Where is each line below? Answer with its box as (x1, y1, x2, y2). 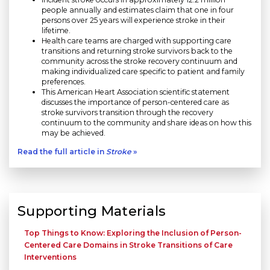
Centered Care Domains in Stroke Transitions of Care (24, 240, 233, 250)
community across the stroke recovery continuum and (42, 57, 237, 66)
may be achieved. (42, 128, 105, 138)
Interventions (24, 253, 77, 262)
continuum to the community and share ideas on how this (42, 118, 251, 128)
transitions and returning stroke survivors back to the (42, 46, 233, 56)
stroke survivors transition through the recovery (42, 108, 213, 118)
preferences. (42, 77, 86, 87)
